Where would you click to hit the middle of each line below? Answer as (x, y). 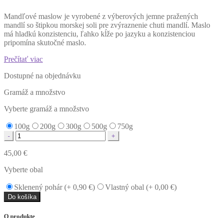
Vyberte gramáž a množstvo (46, 109)
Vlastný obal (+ (130, 187)
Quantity (17, 135)
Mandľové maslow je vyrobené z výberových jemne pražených (101, 16)
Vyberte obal (23, 169)
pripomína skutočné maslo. (45, 42)
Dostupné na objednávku (42, 75)
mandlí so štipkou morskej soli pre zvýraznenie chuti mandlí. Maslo (107, 25)
